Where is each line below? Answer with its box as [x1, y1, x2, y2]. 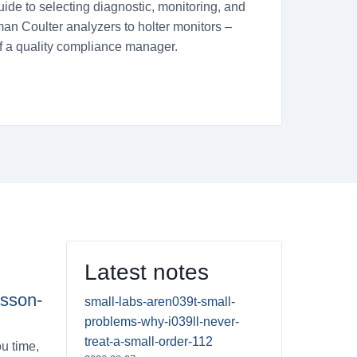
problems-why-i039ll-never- [84, 314, 239, 328]
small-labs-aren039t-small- [84, 294, 235, 308]
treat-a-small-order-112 [84, 334, 213, 348]
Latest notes [84, 259, 209, 284]
